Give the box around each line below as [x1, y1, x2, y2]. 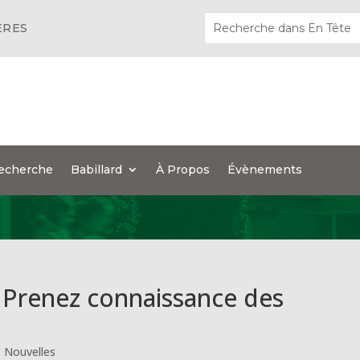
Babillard [71, 162, 123, 177]
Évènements [227, 162, 303, 177]
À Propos [156, 162, 211, 177]
